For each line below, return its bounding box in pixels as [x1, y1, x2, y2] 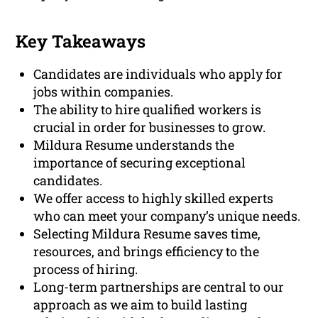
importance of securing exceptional [33, 154, 246, 172]
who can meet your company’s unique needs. [33, 207, 301, 225]
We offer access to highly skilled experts [33, 190, 274, 207]
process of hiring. [33, 261, 138, 278]
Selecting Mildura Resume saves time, [33, 225, 261, 243]
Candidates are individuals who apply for [33, 65, 283, 83]
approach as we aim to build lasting [33, 296, 248, 314]
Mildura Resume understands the [33, 136, 235, 154]
